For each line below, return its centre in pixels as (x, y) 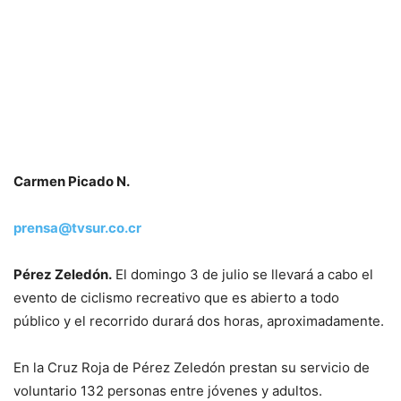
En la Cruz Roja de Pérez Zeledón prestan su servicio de (192, 368)
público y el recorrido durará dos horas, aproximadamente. (199, 321)
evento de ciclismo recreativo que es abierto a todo (176, 298)
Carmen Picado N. (72, 182)
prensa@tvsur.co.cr (77, 228)
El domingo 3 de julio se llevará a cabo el (243, 275)
